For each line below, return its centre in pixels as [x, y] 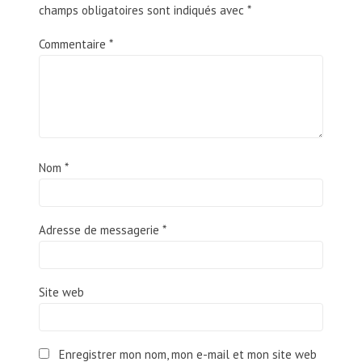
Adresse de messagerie [101, 230]
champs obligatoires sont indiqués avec [143, 11]
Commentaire [74, 44]
